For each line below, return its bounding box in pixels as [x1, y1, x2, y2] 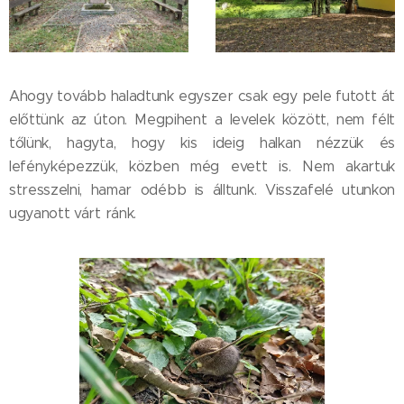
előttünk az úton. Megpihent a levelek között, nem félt [9, 110, 395, 128]
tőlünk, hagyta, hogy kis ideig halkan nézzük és [9, 133, 395, 151]
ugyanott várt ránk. [9, 204, 136, 222]
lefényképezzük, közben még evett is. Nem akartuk [9, 157, 395, 175]
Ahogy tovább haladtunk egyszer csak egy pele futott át [9, 87, 395, 105]
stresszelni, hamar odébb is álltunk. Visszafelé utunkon [9, 180, 395, 198]
